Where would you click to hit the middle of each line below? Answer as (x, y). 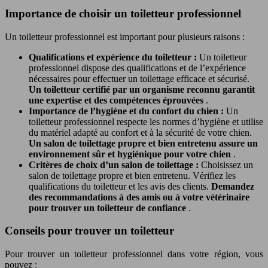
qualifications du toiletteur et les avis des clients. (120, 186)
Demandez (233, 186)
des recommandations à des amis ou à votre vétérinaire (139, 197)
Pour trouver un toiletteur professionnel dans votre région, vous (134, 254)
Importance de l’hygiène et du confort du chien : (127, 111)
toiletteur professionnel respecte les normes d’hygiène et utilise (146, 121)
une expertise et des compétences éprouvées (117, 100)
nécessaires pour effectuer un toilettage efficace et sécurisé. (139, 78)
